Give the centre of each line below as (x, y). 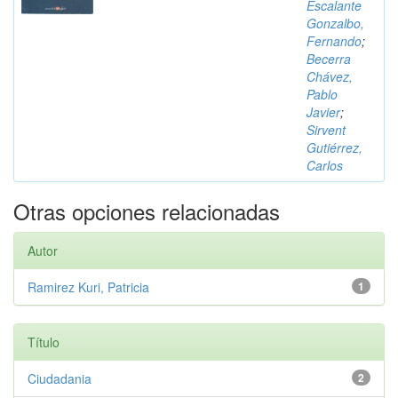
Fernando (334, 41)
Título (44, 342)
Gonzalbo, (335, 23)
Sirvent (326, 130)
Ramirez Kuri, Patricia (88, 287)
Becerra (329, 59)
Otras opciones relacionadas (147, 211)
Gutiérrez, (334, 147)
